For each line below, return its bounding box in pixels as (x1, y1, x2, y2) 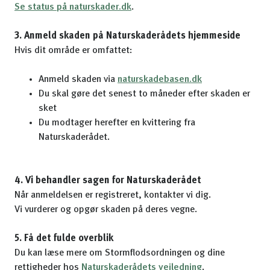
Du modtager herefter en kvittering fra (39, 118, 195, 128)
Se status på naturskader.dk (14, 2, 131, 12)
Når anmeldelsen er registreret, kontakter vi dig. (14, 190, 211, 200)
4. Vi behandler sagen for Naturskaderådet (14, 176, 201, 186)
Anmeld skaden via (39, 75, 118, 84)
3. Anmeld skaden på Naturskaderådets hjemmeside (14, 31, 240, 41)
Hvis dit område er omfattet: (14, 46, 133, 55)
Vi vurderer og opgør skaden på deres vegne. (14, 205, 197, 215)
